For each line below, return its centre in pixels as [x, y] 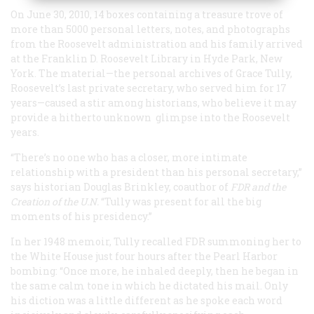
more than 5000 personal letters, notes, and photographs [150, 29]
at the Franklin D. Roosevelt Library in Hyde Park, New [146, 58]
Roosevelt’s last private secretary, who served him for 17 [149, 88]
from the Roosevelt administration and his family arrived [157, 43]
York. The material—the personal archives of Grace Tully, [151, 73]
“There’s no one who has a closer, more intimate [129, 157]
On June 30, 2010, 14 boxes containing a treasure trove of [147, 14]
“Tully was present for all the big [180, 201]
